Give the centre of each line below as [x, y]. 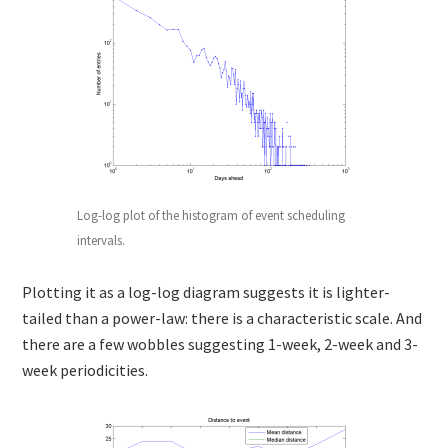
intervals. [101, 240]
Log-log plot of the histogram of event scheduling [211, 215]
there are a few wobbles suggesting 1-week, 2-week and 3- [220, 343]
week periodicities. [85, 369]
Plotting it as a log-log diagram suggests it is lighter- [206, 291]
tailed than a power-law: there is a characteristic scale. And [222, 317]
